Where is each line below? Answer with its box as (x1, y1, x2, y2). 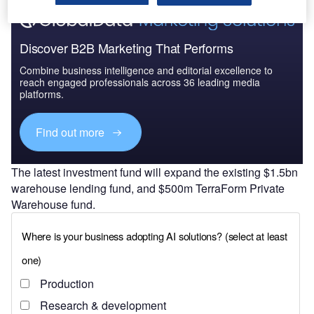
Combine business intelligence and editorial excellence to (20, 62, 273, 77)
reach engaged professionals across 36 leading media (20, 74, 260, 89)
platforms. (20, 86, 64, 101)
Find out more (36, 124, 108, 140)
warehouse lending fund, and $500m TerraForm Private (11, 180, 285, 197)
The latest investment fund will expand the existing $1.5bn (11, 164, 298, 181)
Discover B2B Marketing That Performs (20, 38, 233, 57)
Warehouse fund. (11, 196, 95, 213)
